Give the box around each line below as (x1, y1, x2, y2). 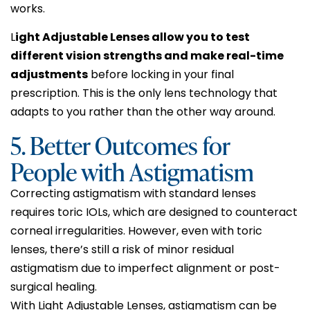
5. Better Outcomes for (10, 126, 230, 163)
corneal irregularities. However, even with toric (10, 222, 262, 239)
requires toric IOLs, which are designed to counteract (10, 203, 298, 220)
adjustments (10, 66, 88, 83)
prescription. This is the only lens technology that (10, 85, 277, 102)
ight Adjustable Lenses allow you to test (15, 29, 250, 46)
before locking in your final (88, 66, 234, 83)
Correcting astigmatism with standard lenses (10, 185, 256, 201)
